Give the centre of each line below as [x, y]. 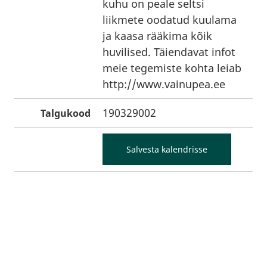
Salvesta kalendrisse [167, 149]
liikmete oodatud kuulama [170, 20]
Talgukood [66, 113]
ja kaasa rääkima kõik [157, 36]
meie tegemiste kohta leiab [172, 68]
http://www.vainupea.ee [164, 84]
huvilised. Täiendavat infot [169, 52]
